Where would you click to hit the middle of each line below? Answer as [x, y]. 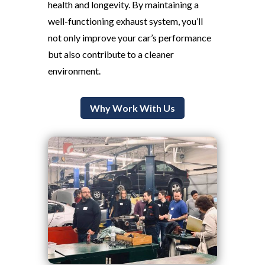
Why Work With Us [132, 108]
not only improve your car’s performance [129, 38]
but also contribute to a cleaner [111, 54]
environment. [74, 71]
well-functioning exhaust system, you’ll [125, 21]
